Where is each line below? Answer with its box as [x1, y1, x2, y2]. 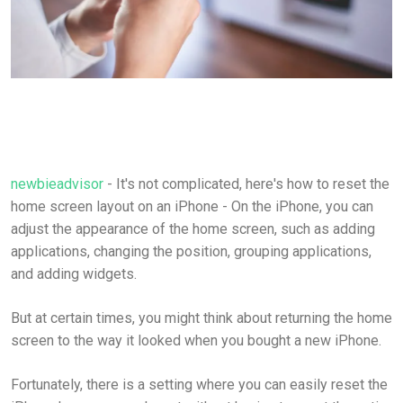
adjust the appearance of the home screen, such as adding [11, 220, 375, 238]
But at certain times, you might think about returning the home [11, 309, 392, 327]
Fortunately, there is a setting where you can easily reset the [11, 376, 388, 394]
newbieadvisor [11, 175, 107, 193]
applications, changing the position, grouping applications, [11, 243, 372, 261]
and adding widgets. [11, 265, 137, 283]
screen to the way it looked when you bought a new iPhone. [11, 332, 381, 350]
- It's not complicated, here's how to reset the [107, 175, 390, 193]
